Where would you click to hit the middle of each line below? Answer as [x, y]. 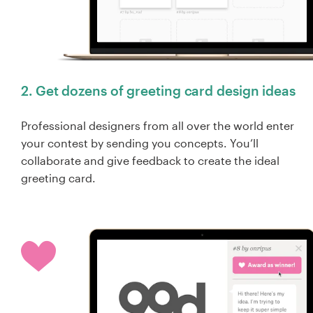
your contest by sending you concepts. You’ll [140, 143]
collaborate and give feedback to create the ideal [150, 160]
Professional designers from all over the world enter [158, 125]
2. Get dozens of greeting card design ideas [158, 90]
